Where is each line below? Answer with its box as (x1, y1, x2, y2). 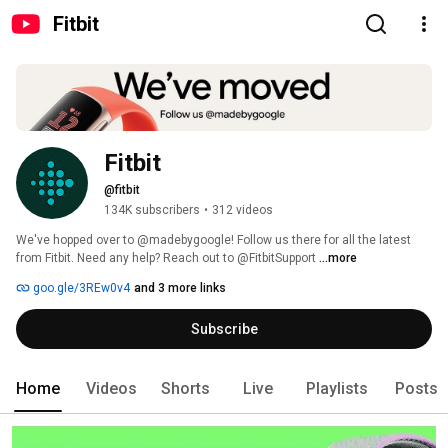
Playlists (306, 379, 368, 399)
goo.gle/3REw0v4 (30, 281, 130, 296)
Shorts (161, 379, 210, 399)
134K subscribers (104, 203, 200, 218)
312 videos (212, 203, 273, 218)
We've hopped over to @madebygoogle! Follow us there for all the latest (16, 233, 411, 248)
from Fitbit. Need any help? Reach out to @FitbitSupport (16, 251, 319, 266)
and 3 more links (134, 281, 226, 296)
